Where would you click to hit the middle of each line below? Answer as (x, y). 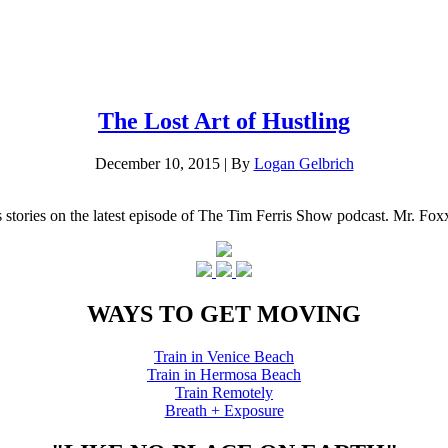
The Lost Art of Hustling (224, 120)
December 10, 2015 (157, 163)
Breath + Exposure (224, 410)
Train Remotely (224, 392)
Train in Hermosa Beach (224, 374)
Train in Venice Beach (224, 356)
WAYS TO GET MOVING (224, 313)
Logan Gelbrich (303, 163)
